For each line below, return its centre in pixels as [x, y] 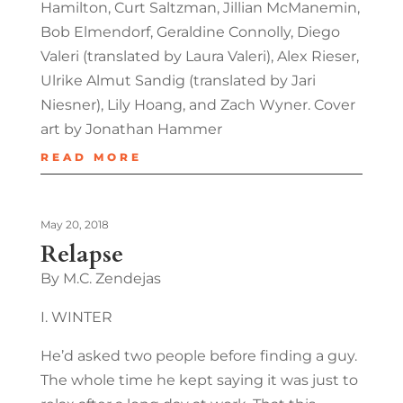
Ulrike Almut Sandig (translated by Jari [178, 80]
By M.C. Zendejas [100, 278]
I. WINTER [76, 317]
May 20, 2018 [74, 224]
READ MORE [91, 157]
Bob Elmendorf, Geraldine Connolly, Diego [190, 31]
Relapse [81, 254]
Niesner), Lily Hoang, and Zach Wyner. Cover [197, 104]
